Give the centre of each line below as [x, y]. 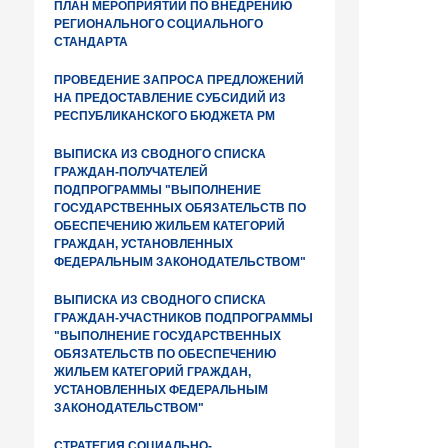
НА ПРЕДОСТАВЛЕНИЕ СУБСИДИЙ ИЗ [170, 98]
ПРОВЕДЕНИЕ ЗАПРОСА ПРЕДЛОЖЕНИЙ [179, 80]
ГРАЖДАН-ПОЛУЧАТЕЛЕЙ [131, 172]
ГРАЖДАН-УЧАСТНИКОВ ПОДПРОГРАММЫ [183, 318]
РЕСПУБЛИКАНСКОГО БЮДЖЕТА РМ [164, 116]
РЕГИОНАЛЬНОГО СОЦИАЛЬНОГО [158, 24]
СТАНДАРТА [91, 42]
